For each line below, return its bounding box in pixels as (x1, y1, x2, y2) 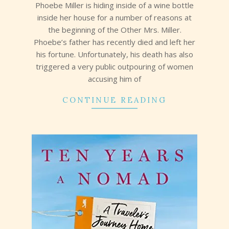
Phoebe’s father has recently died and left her (34, 37, 195, 48)
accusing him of (88, 74, 141, 84)
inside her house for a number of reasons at (37, 12, 192, 23)
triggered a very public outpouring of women (36, 61, 193, 72)
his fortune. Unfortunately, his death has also (36, 49, 193, 60)
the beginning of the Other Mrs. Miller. (48, 25, 181, 35)
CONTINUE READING (62, 95, 167, 105)
